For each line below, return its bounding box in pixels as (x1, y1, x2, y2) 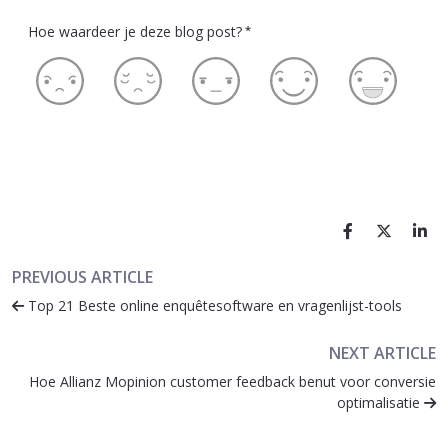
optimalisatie (337, 392, 424, 412)
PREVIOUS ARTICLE (12, 265, 153, 288)
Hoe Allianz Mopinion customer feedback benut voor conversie (29, 371, 436, 391)
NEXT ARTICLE (329, 341, 436, 364)
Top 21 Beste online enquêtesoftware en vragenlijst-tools (24, 295, 402, 315)
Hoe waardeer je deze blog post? (28, 21, 242, 41)
